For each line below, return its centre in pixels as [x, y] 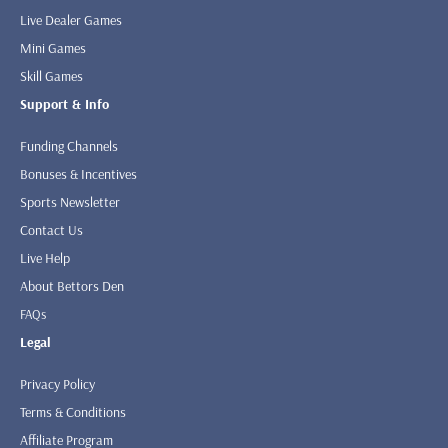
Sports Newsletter [70, 202]
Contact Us [51, 230]
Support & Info [64, 104]
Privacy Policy [57, 384]
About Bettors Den [72, 286]
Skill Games [51, 76]
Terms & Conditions [73, 412]
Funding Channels [69, 146]
